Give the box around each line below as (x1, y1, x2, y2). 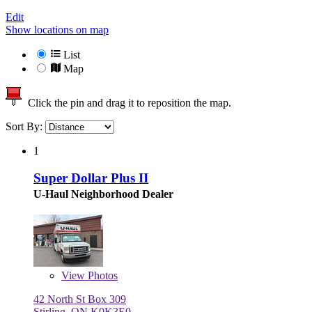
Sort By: (6, 120, 45, 133)
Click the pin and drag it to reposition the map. (22, 97, 231, 109)
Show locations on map (6, 24, 109, 36)
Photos (85, 269, 118, 281)
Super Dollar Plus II (33, 170, 148, 185)
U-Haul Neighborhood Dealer (33, 187, 173, 200)
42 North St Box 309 (33, 292, 126, 305)
